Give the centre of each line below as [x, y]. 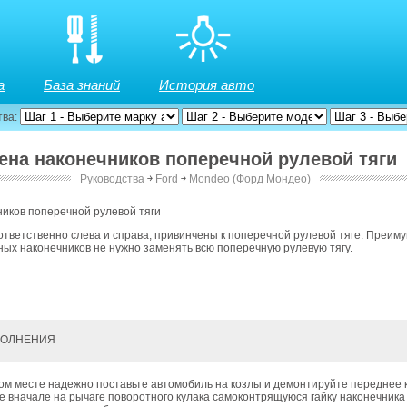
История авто [207, 85]
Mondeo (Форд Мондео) [250, 179]
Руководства [113, 179]
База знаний [82, 85]
